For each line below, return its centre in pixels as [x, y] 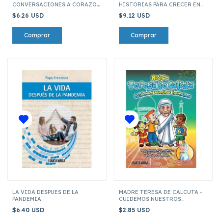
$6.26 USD [29, 15]
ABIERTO [25, 11]
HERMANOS [134, 206]
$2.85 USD [135, 210]
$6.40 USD [29, 210]
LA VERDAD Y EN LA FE [149, 11]
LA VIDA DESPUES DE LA [45, 192]
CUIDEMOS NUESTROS [150, 199]
